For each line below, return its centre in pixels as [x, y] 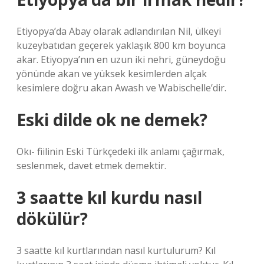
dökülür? [52, 219]
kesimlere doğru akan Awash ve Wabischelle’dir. [121, 88]
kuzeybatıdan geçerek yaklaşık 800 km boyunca [121, 45]
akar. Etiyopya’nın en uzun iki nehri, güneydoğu [121, 60]
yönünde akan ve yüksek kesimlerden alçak [112, 74]
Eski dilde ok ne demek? [112, 120]
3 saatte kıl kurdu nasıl [109, 197]
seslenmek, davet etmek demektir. [91, 166]
